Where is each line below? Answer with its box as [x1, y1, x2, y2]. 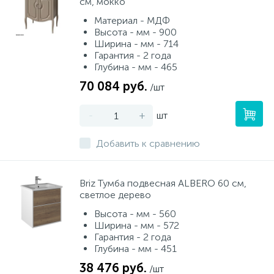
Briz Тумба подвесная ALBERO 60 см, [80, 177, 246, 189]
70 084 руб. [80, 79, 147, 94]
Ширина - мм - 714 [94, 38, 179, 50]
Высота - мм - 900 [94, 26, 177, 38]
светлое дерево [80, 189, 151, 201]
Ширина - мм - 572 [94, 220, 179, 231]
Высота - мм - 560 [94, 208, 176, 220]
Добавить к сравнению [96, 138, 200, 149]
